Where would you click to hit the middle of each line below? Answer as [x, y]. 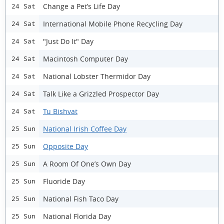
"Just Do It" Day [68, 41]
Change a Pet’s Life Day [81, 6]
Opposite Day [65, 146]
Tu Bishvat [60, 111]
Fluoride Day [64, 181]
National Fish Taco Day [81, 198]
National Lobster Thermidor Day [97, 76]
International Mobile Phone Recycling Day [113, 23]
